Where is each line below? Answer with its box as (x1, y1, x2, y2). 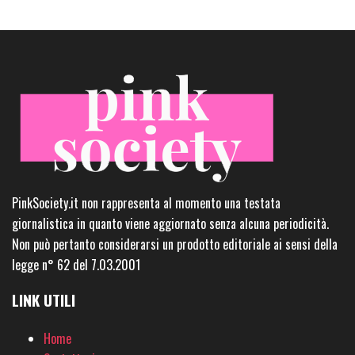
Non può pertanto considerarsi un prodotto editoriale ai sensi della (12, 234, 338, 254)
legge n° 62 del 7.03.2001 (12, 254, 140, 274)
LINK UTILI (12, 288, 75, 311)
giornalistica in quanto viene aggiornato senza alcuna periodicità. (12, 213, 329, 233)
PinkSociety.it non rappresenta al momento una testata (12, 193, 281, 212)
